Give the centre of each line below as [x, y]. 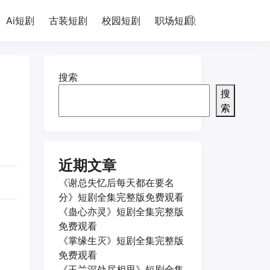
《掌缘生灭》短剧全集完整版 [121, 240]
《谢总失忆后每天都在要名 [116, 183]
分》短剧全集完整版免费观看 [121, 197]
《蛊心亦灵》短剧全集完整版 [121, 212]
